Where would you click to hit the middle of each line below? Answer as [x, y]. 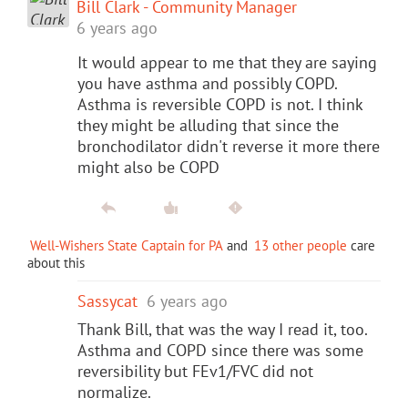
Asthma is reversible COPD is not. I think [220, 104]
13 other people [301, 245]
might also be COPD [148, 167]
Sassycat [107, 301]
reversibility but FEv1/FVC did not [195, 371]
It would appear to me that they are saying [227, 62]
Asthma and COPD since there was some [220, 350]
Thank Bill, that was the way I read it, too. [222, 329]
